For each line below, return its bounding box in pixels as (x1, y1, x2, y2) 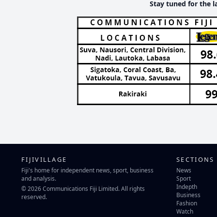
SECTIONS (176, 155, 215, 164)
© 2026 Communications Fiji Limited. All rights (21, 185, 145, 193)
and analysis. (21, 174, 56, 183)
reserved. (21, 193, 47, 201)
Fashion (176, 199, 197, 207)
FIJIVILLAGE (21, 155, 67, 164)
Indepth (176, 183, 197, 191)
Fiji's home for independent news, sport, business (21, 166, 154, 174)
